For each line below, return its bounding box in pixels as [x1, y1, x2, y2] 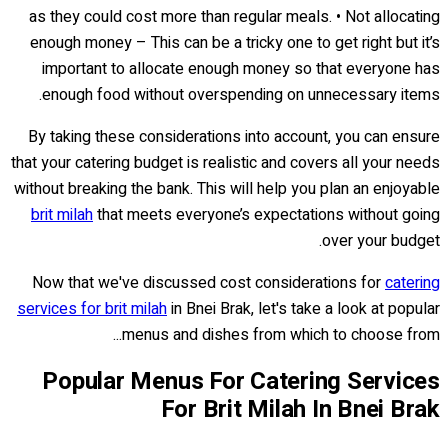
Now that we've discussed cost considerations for [32, 271, 385, 296]
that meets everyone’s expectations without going [93, 203, 440, 228]
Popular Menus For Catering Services [42, 364, 440, 400]
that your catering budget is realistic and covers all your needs [11, 151, 440, 176]
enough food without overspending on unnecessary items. [42, 83, 440, 108]
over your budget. [322, 229, 440, 254]
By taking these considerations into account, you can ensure [28, 125, 440, 150]
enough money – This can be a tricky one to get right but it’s [30, 31, 440, 56]
